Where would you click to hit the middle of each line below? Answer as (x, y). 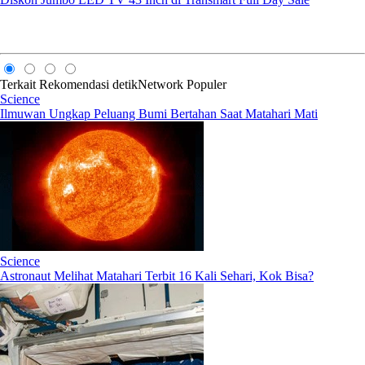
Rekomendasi (74, 85)
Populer (207, 85)
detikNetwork (148, 85)
